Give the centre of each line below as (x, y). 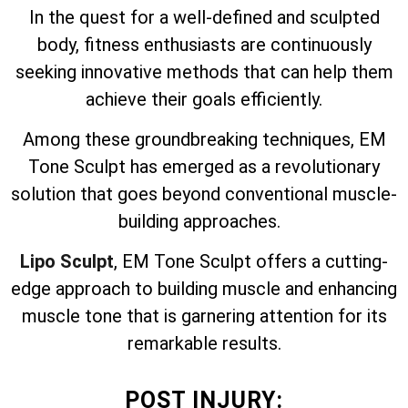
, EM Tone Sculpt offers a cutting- (251, 262)
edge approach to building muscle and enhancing (204, 289)
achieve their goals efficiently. (204, 99)
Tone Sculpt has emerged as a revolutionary (204, 167)
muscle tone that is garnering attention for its (204, 316)
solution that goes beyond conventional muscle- (204, 194)
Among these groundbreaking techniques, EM (204, 140)
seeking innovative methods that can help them (204, 71)
